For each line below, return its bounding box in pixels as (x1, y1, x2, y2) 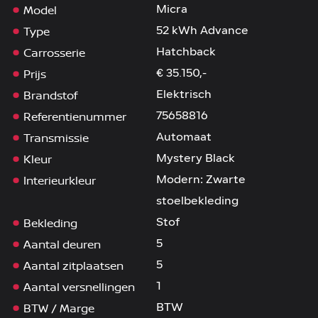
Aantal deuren (23, 236, 101, 253)
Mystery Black (155, 153, 235, 165)
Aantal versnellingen (23, 279, 135, 295)
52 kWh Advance (155, 26, 248, 38)
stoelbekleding (155, 196, 238, 208)
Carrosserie (23, 45, 85, 61)
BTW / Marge (23, 300, 94, 317)
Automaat (155, 132, 212, 144)
